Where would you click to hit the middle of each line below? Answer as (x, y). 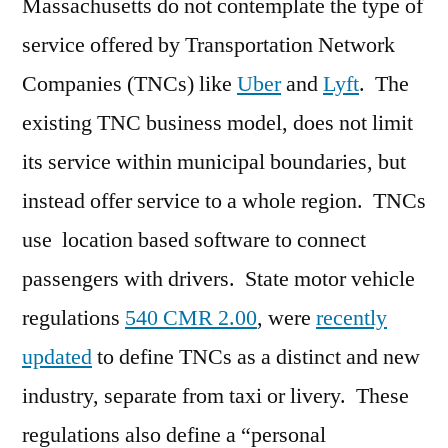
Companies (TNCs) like (129, 84)
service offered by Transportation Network (208, 45)
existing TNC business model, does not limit (217, 123)
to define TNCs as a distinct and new (256, 357)
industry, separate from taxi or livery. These (215, 396)
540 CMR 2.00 (191, 318)
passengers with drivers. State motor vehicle (218, 279)
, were (286, 318)
